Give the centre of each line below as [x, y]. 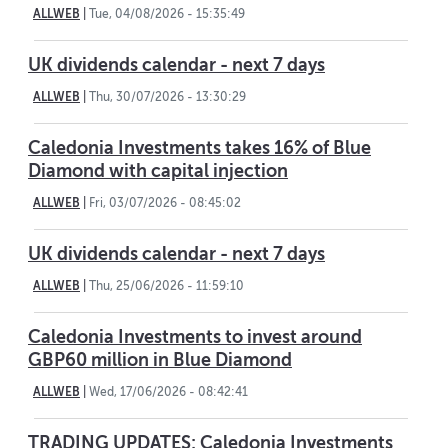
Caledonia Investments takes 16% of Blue [199, 148]
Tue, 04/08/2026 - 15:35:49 [167, 14]
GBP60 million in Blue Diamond [160, 360]
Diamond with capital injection [158, 171]
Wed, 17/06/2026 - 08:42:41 [168, 392]
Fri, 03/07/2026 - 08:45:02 [165, 203]
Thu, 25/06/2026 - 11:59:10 [166, 286]
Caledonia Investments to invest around [195, 337]
